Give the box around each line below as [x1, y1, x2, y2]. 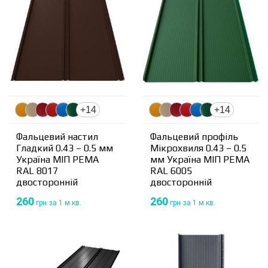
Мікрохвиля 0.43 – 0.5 [150, 142, 246, 154]
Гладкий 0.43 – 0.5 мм [16, 142, 113, 154]
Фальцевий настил [16, 131, 98, 143]
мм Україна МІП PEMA [150, 154, 249, 166]
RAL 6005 [150, 165, 192, 177]
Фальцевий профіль [150, 131, 238, 143]
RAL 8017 [16, 165, 58, 177]
